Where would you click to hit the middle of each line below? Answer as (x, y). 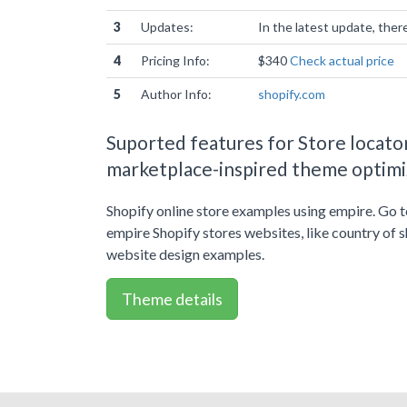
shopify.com (292, 94)
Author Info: (176, 94)
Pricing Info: (175, 60)
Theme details (172, 299)
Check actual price (342, 60)
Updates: (167, 27)
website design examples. (185, 254)
